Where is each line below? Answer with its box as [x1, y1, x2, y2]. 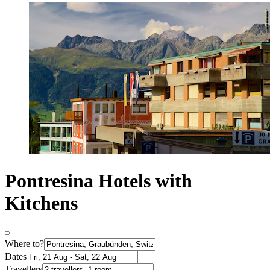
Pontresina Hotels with [5, 169, 192, 192]
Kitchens [5, 192, 78, 214]
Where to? [5, 239, 44, 250]
